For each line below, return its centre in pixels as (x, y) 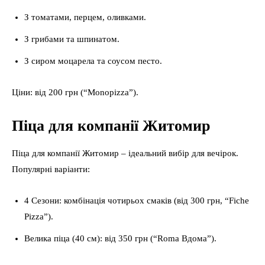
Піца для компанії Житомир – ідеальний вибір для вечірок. (125, 153)
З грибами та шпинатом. (72, 39)
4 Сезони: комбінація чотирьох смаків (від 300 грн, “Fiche (137, 201)
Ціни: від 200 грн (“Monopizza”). (75, 92)
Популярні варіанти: (51, 169)
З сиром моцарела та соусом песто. (93, 61)
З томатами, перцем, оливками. (85, 17)
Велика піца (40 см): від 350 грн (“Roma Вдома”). (120, 238)
